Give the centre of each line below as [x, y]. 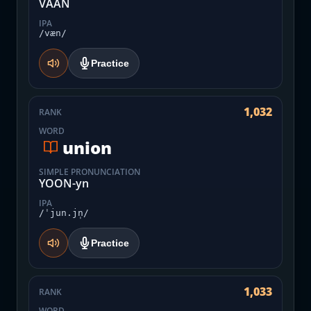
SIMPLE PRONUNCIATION [90, 172]
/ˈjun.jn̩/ [64, 213]
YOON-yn [64, 183]
